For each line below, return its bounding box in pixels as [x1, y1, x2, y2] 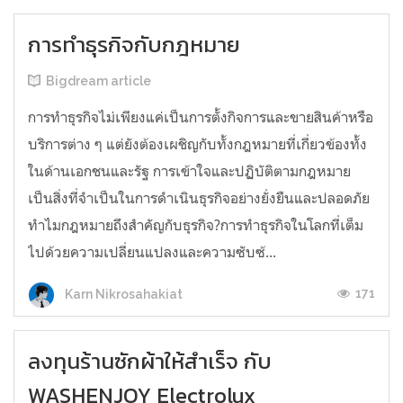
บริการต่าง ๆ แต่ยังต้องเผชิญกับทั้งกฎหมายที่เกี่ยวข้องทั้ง [28, 135, 367, 154]
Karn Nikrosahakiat [62, 286, 183, 301]
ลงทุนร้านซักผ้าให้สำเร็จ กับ [28, 345, 272, 378]
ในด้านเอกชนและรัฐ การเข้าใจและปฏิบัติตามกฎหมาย [28, 162, 351, 181]
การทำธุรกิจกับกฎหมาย [28, 29, 240, 61]
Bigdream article [46, 74, 151, 89]
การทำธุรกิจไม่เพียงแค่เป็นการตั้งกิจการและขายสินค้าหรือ [28, 108, 373, 127]
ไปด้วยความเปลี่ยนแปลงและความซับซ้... [28, 243, 276, 262]
